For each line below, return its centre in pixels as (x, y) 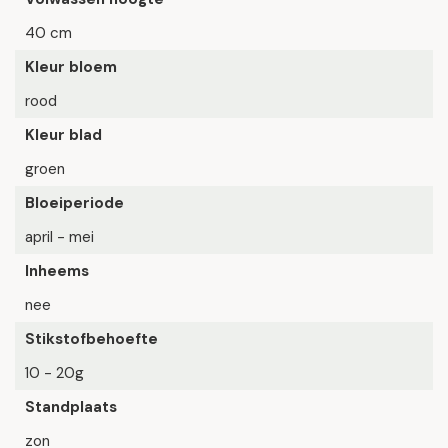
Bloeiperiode (74, 203)
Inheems (57, 271)
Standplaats (71, 407)
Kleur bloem (71, 67)
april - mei (59, 237)
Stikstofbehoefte (91, 339)
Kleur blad (63, 135)
